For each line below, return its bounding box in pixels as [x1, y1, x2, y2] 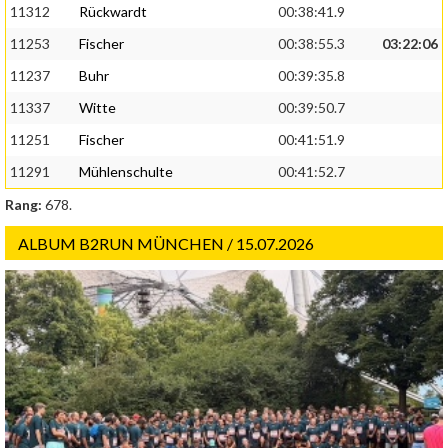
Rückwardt [79, 3, 147, 21]
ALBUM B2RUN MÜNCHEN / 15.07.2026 [18, 234, 314, 254]
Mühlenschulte [79, 163, 173, 181]
